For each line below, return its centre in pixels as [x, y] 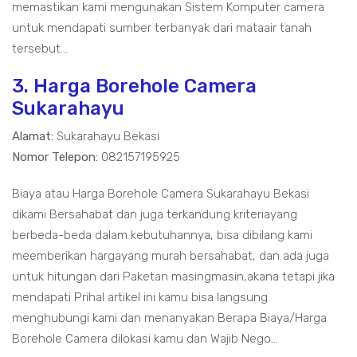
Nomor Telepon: [55, 157]
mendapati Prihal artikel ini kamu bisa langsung [140, 298]
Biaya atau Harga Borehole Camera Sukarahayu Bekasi [161, 194]
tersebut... [40, 49]
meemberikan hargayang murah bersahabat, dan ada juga [171, 256]
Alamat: [33, 137]
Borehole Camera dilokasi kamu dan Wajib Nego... [145, 339]
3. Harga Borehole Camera [134, 86]
